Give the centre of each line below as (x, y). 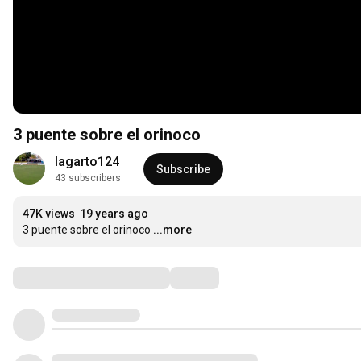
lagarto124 (87, 162)
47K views (49, 214)
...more (172, 230)
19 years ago (114, 214)
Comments (52, 278)
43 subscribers (88, 178)
